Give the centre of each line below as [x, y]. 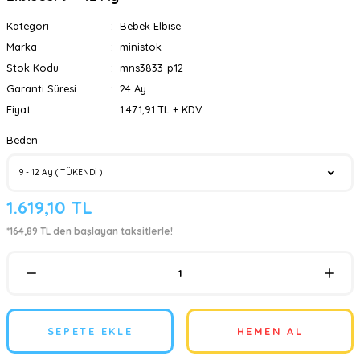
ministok [140, 47]
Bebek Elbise [150, 26]
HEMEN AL [270, 331]
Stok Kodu [33, 67]
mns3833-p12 [151, 67]
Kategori [28, 26]
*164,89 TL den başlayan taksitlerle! [90, 231]
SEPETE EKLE [90, 331]
